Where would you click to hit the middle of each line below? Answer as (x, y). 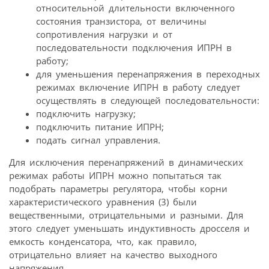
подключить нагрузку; (86, 114)
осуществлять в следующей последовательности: (148, 101)
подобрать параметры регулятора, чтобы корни (118, 189)
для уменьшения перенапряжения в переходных (148, 74)
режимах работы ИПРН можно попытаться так (115, 176)
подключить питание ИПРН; (100, 127)
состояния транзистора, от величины (121, 21)
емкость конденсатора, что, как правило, (103, 242)
